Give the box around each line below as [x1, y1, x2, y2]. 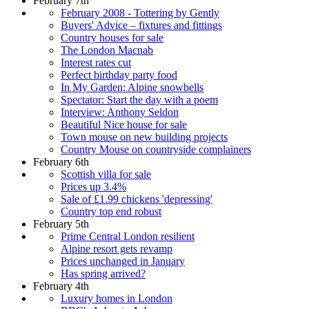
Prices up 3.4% [61, 180, 126, 192]
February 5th [33, 217, 89, 230]
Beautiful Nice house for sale [61, 118, 187, 130]
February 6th [33, 155, 89, 168]
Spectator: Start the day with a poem [61, 93, 218, 106]
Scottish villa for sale [61, 168, 151, 180]
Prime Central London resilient [61, 230, 195, 242]
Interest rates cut [61, 56, 131, 68]
